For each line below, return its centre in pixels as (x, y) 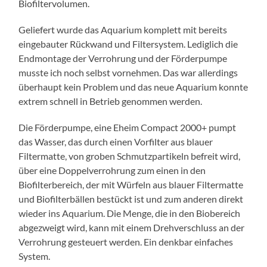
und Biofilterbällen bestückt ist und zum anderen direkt (131, 198)
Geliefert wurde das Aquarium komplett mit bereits (123, 29)
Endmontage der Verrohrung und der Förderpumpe (123, 58)
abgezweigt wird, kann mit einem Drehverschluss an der (132, 227)
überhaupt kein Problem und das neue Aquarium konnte (133, 86)
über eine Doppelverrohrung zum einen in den (112, 170)
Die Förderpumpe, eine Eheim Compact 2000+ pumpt (128, 127)
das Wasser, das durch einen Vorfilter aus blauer (116, 141)
